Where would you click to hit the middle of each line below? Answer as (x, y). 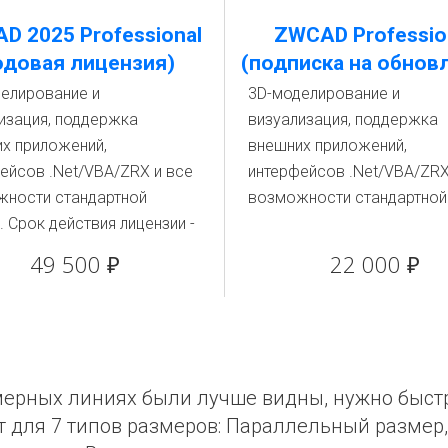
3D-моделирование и (324, 93)
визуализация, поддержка (343, 119)
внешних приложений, (327, 145)
